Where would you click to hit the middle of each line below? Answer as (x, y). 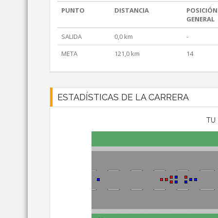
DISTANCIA (132, 10)
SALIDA (72, 37)
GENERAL (200, 19)
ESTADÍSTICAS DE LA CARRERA (123, 97)
